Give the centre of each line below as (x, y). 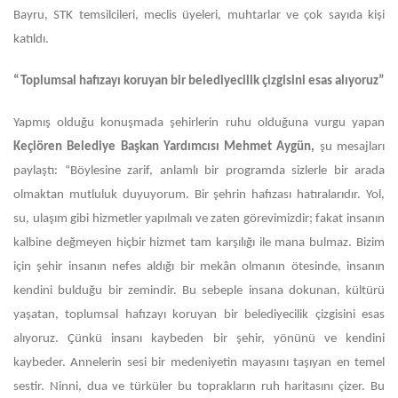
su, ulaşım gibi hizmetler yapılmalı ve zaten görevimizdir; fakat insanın (199, 219)
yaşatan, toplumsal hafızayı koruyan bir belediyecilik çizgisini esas (199, 315)
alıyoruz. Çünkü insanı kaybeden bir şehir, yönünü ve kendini (199, 339)
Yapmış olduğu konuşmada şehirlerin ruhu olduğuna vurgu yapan (199, 123)
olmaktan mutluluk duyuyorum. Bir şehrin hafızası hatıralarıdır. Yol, (199, 195)
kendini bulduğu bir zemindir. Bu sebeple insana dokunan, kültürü (199, 291)
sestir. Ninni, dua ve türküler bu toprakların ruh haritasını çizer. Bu (199, 387)
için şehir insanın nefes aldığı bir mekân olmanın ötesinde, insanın (199, 267)
